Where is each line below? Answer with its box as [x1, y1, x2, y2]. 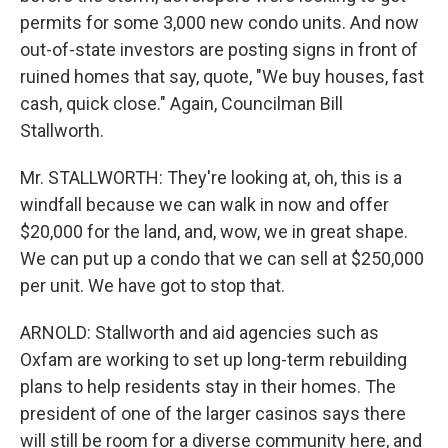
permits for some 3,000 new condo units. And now [20, 12, 419, 33]
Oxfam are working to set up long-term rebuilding [20, 349, 407, 370]
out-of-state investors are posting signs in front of [20, 39, 418, 60]
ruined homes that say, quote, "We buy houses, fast [20, 66, 424, 87]
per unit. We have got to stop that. [20, 275, 285, 296]
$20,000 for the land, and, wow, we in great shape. [20, 221, 408, 242]
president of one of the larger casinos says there [20, 403, 406, 424]
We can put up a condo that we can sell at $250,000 [20, 248, 424, 269]
